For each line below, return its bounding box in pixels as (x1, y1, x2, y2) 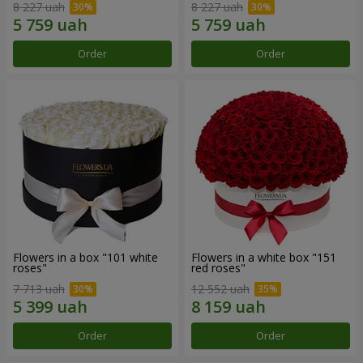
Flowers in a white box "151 (191, 250, 336, 266)
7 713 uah (13, 280, 65, 297)
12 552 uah (191, 280, 250, 297)
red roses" (191, 260, 246, 276)
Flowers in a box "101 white (13, 250, 158, 266)
